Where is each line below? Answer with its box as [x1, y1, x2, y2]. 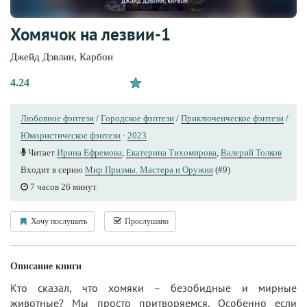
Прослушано [123, 216, 169, 226]
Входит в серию [21, 164, 85, 175]
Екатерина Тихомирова [126, 147, 217, 158]
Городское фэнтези [101, 112, 174, 123]
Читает [26, 147, 57, 158]
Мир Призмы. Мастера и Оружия [85, 164, 213, 175]
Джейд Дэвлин [10, 51, 74, 62]
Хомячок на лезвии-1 [10, 23, 171, 45]
